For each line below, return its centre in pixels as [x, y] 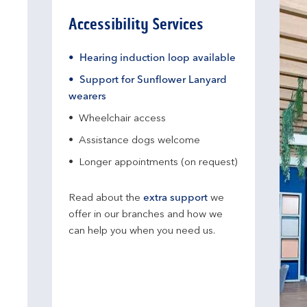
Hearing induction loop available [158, 59]
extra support [175, 198]
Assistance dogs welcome [139, 141]
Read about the [106, 198]
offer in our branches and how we [146, 215]
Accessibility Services [136, 24]
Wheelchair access [122, 119]
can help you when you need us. [142, 231]
